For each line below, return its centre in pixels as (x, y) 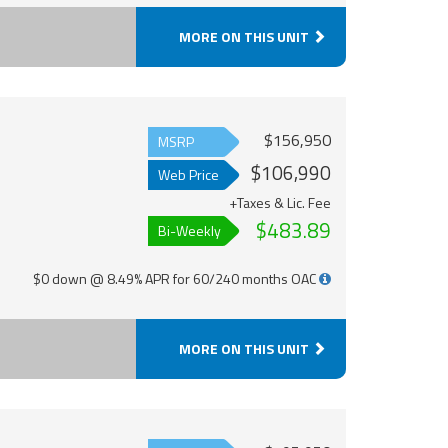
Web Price (188, 174)
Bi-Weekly (189, 230)
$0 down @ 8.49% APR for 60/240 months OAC (175, 278)
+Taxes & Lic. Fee (279, 202)
